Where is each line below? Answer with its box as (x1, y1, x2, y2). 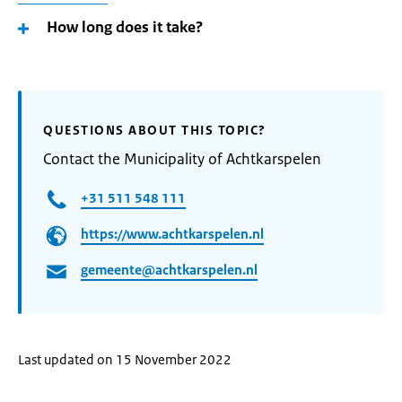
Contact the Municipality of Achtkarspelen (43, 149, 321, 169)
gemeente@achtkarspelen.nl (81, 261, 258, 279)
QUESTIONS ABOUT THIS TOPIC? (43, 122, 267, 138)
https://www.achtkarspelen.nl (81, 225, 264, 243)
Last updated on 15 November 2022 (18, 351, 232, 368)
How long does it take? (47, 17, 203, 37)
